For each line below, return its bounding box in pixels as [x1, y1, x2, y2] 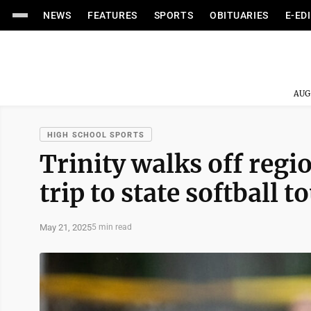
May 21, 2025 [40, 221, 92, 233]
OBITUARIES [210, 10, 269, 21]
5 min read [92, 222, 132, 232]
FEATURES [87, 10, 137, 21]
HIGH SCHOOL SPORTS [47, 131, 144, 140]
